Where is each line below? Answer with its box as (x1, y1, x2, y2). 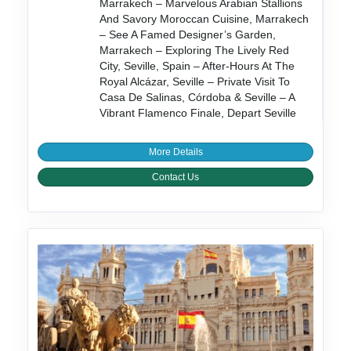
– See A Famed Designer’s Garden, (100, 28, 277, 42)
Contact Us (152, 172, 199, 183)
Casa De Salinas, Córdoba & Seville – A (100, 91, 295, 104)
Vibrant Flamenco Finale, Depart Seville (100, 107, 297, 120)
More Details (148, 147, 203, 158)
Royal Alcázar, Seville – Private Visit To (100, 75, 291, 89)
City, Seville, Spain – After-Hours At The (100, 60, 295, 73)
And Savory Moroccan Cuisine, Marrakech (100, 13, 309, 26)
